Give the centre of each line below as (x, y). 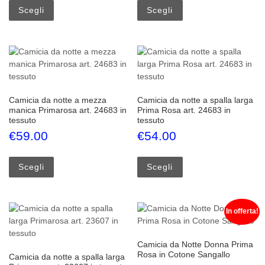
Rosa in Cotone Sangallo (184, 255)
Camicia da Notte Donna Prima (195, 245)
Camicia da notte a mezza (58, 100)
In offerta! (242, 211)
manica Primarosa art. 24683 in (68, 110)
